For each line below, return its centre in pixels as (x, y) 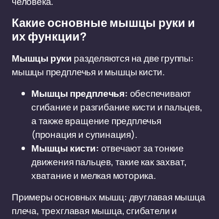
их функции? (49, 37)
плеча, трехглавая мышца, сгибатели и (95, 211)
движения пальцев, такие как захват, (109, 162)
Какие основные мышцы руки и (103, 23)
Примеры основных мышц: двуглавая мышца (109, 197)
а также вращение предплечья (96, 121)
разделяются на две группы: (133, 58)
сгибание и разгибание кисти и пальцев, (117, 107)
